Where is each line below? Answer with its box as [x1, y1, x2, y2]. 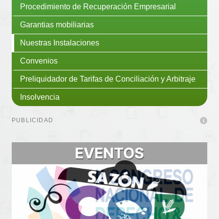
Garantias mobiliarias [20, 20, 94, 29]
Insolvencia [20, 92, 60, 101]
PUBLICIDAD [12, 116, 53, 124]
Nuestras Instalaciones [20, 38, 99, 47]
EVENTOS [75, 144, 144, 162]
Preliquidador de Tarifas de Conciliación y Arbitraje [20, 74, 196, 83]
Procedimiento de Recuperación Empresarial [20, 2, 176, 11]
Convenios [20, 56, 58, 65]
